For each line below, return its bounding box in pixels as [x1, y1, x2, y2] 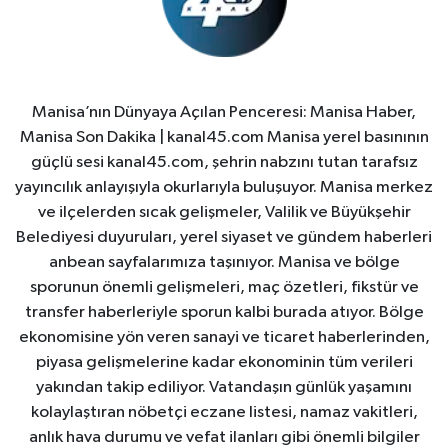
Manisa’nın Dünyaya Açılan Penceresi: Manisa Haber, [32, 103, 416, 121]
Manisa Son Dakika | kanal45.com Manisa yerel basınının [19, 128, 429, 146]
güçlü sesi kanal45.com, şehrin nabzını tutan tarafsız [30, 153, 418, 171]
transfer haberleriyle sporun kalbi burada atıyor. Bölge [24, 303, 424, 321]
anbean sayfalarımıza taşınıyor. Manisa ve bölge [48, 253, 400, 271]
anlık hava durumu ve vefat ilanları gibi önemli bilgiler [28, 428, 420, 446]
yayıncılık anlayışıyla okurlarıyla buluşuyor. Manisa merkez [15, 178, 433, 196]
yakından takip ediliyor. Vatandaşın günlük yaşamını [36, 378, 412, 396]
